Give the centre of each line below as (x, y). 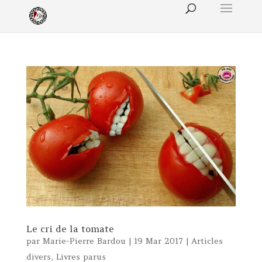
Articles (207, 241)
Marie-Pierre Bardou (84, 241)
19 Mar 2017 (158, 241)
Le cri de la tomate (70, 228)
